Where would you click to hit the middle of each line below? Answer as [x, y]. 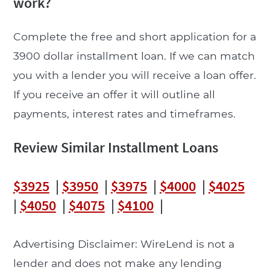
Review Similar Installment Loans [115, 147]
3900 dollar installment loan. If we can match [134, 55]
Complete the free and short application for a [134, 36]
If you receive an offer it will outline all [114, 94]
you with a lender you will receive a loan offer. [134, 75]
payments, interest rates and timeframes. [124, 113]
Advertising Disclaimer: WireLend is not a [124, 243]
